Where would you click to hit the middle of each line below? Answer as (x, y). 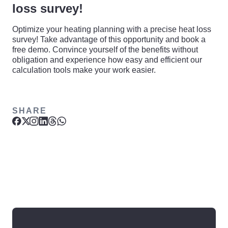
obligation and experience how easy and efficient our (107, 60)
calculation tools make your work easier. (84, 70)
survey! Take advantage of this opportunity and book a (109, 39)
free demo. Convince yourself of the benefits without (105, 50)
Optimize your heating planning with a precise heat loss (112, 29)
